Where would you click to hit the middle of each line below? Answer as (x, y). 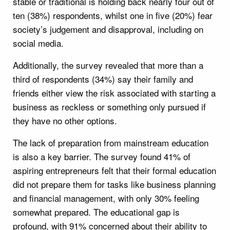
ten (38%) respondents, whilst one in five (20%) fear (113, 15)
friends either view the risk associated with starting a (114, 92)
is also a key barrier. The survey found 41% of (102, 156)
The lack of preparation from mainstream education (111, 142)
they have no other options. (65, 120)
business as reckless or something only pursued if (109, 106)
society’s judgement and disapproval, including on (108, 29)
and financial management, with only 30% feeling (106, 198)
